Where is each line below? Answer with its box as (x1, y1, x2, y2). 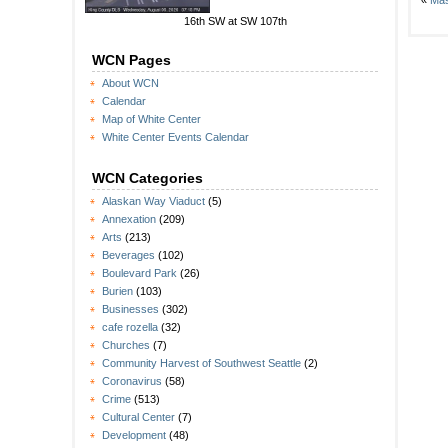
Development (102, 429, 166, 442)
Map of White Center (102, 113, 201, 126)
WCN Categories (92, 170, 203, 187)
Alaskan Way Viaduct (102, 195, 205, 208)
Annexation (102, 213, 156, 226)
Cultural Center (102, 411, 175, 424)
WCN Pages (92, 52, 171, 69)
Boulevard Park (102, 267, 177, 280)
